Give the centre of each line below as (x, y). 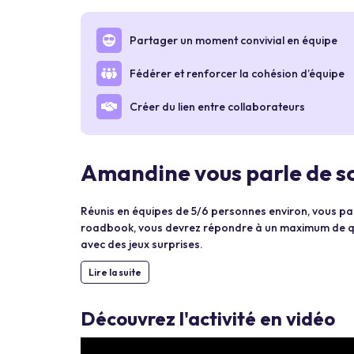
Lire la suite (115, 272)
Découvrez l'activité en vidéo (208, 318)
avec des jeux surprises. (142, 244)
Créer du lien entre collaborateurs (217, 106)
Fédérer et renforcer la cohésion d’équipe (237, 73)
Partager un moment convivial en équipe (233, 40)
